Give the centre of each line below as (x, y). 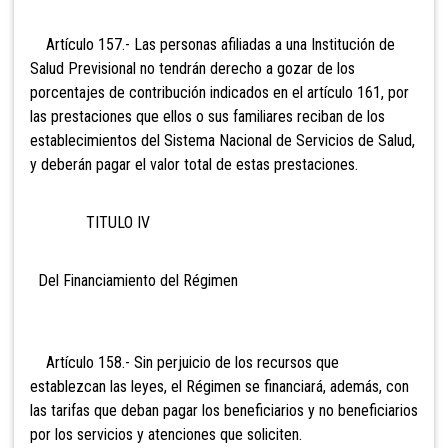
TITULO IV (90, 222)
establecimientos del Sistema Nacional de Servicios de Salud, (222, 140)
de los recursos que (275, 362)
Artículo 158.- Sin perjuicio (120, 362)
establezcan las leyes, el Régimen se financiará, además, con (219, 386)
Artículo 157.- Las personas (123, 44)
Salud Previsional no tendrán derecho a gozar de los (192, 68)
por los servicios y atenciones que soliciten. (166, 434)
